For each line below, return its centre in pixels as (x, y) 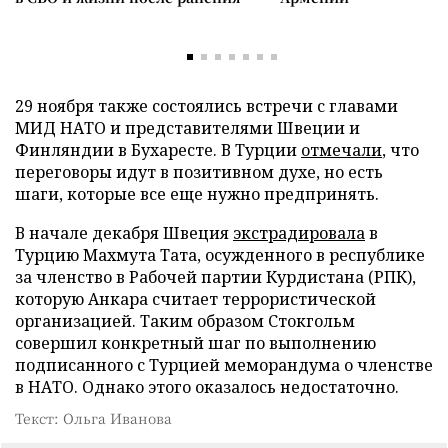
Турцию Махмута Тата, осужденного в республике (220, 255)
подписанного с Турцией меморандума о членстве (224, 365)
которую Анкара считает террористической (195, 299)
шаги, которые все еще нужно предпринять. (197, 194)
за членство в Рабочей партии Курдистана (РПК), (215, 277)
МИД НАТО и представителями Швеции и (187, 128)
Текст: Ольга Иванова (93, 418)
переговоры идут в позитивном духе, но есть (199, 172)
